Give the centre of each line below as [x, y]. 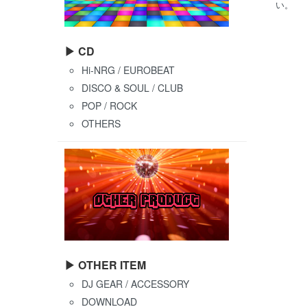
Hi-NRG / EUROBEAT [128, 70]
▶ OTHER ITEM [105, 265]
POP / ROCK [109, 106]
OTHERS [101, 124]
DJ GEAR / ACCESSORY [135, 284]
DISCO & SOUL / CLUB [132, 88]
